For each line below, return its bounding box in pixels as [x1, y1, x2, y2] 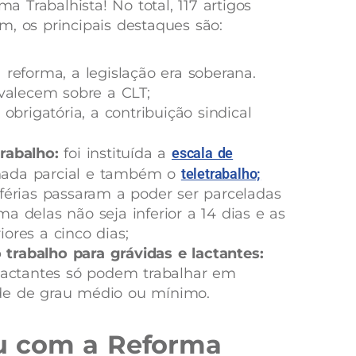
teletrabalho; [180, 164, 261, 182]
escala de [171, 144, 234, 161]
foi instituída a [58, 144, 172, 162]
